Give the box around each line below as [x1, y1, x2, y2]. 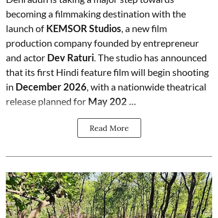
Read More [89, 123, 129, 133]
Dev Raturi [47, 52, 94, 64]
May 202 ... [88, 95, 136, 108]
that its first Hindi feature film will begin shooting [6, 66, 209, 78]
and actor [6, 52, 47, 64]
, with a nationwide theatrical [87, 81, 206, 93]
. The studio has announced [94, 52, 207, 64]
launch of [6, 22, 46, 35]
